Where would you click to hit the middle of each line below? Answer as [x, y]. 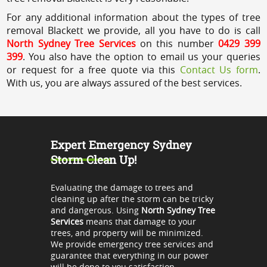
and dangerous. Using [96, 210]
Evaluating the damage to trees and [122, 187]
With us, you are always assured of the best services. [125, 83]
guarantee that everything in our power [129, 255]
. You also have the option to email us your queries [142, 56]
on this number [177, 43]
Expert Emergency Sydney [121, 144]
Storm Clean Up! [93, 159]
